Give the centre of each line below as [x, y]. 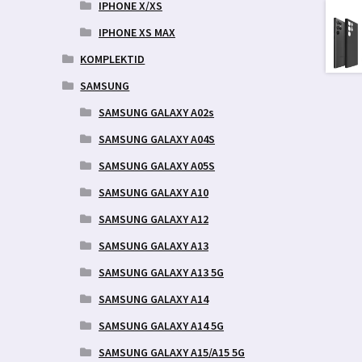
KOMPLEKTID [113, 59]
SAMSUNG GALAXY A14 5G [161, 325]
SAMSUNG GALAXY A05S [156, 165]
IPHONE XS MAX [137, 32]
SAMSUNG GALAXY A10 [153, 192]
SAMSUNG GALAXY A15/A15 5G [171, 352]
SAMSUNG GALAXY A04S [156, 139]
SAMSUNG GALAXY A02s [156, 112]
